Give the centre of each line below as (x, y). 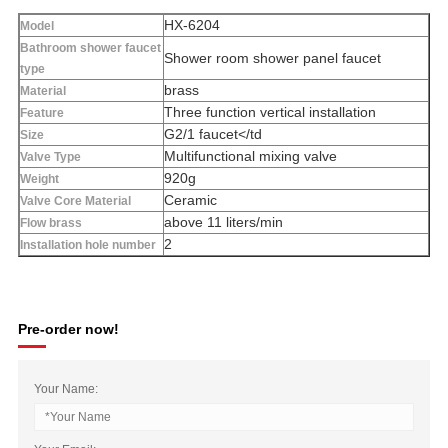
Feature (41, 113)
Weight (39, 179)
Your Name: (65, 389)
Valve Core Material (75, 201)
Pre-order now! (68, 329)
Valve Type (50, 157)
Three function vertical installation (269, 112)
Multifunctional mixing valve (250, 156)
